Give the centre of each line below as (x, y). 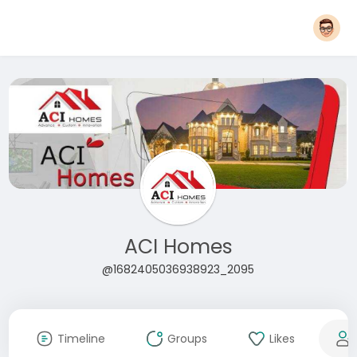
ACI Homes (178, 246)
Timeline (81, 338)
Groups (187, 338)
